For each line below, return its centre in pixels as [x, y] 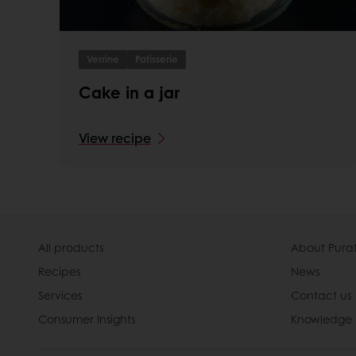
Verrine [103, 59]
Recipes [59, 271]
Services [60, 294]
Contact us [321, 294]
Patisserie [157, 59]
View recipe [115, 137]
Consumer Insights [87, 318]
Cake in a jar [129, 92]
